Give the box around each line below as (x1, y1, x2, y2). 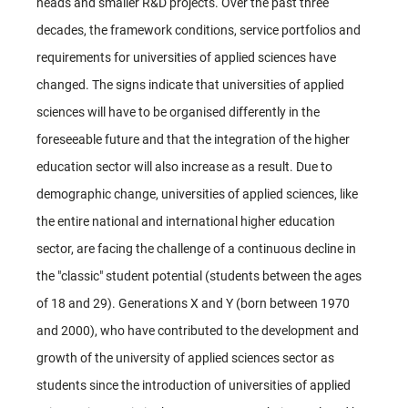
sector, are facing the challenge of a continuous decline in (36, 240, 356, 256)
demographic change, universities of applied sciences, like (36, 186, 358, 201)
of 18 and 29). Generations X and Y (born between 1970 (36, 295, 350, 311)
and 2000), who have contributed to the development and (36, 322, 359, 338)
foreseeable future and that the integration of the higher (36, 131, 350, 147)
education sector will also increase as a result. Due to (36, 158, 332, 174)
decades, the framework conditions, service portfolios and (36, 22, 361, 37)
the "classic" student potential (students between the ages (36, 268, 362, 283)
